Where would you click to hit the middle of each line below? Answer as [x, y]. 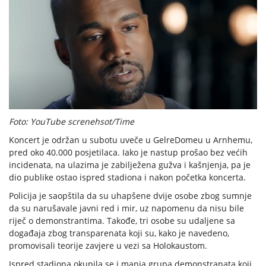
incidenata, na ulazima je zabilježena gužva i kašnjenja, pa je [130, 165]
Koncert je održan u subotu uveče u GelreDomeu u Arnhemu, [131, 140]
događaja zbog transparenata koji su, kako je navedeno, [119, 233]
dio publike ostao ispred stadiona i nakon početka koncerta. [127, 178]
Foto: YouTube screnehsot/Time [73, 122]
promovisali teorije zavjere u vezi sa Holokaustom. [108, 246]
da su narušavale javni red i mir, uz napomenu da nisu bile [126, 208]
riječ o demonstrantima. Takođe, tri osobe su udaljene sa [122, 221]
